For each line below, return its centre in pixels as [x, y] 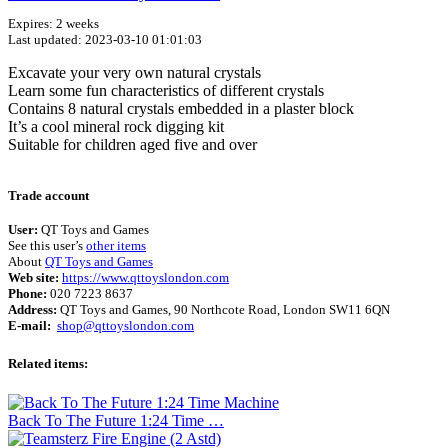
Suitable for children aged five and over [132, 145]
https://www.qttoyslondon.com [145, 277]
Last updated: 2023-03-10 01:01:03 [105, 40]
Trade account [48, 196]
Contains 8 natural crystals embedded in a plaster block [181, 109]
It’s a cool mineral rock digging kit [116, 127]
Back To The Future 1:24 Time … [116, 421]
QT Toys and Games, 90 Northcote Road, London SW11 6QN [223, 309]
